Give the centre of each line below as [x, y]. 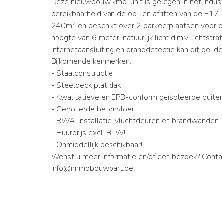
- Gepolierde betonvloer [94, 109]
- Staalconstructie [83, 74]
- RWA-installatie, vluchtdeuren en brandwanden [136, 121]
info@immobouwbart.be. [94, 169]
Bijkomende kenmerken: [91, 62]
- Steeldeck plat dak [86, 85]
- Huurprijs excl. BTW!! [90, 133]
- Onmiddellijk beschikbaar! [98, 145]
